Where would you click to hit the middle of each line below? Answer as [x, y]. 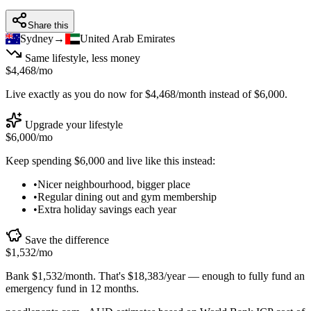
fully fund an [277, 276]
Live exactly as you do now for [75, 94]
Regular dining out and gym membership [127, 196]
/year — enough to [206, 276]
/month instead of [215, 94]
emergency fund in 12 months [71, 288]
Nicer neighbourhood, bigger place [114, 184]
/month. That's [95, 276]
